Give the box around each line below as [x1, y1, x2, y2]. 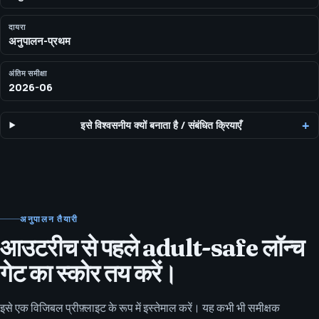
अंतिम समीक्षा [8, 68, 47, 79]
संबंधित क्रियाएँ [188, 117, 242, 132]
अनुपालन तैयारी [20, 212, 79, 225]
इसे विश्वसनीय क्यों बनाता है [80, 117, 179, 132]
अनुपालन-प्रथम [8, 33, 70, 48]
